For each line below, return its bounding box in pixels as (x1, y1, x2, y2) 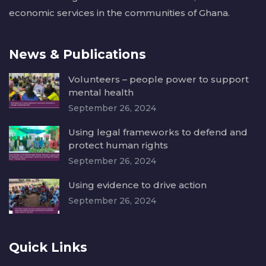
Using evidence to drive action (68, 179, 207, 191)
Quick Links (9, 240, 87, 255)
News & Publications (9, 46, 146, 62)
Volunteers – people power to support (68, 73, 249, 85)
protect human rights (68, 139, 168, 151)
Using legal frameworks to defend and (68, 126, 248, 138)
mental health (68, 86, 134, 98)
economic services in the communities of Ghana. (9, 7, 230, 18)
